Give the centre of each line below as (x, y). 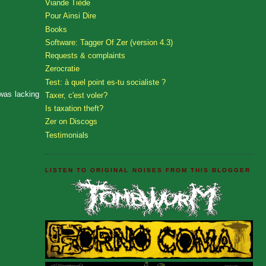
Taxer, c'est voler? (76, 95)
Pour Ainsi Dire (71, 16)
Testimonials (67, 135)
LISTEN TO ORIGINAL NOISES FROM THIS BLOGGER (148, 170)
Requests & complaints (85, 56)
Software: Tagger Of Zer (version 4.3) (109, 42)
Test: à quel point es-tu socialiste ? (105, 82)
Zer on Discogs (71, 122)
